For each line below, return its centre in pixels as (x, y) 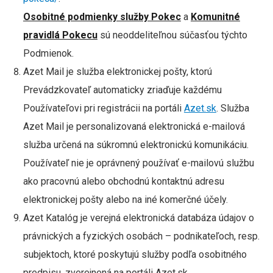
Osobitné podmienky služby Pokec (102, 17)
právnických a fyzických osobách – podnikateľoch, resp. (141, 236)
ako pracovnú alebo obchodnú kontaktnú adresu (123, 181)
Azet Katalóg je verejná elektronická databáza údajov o (138, 218)
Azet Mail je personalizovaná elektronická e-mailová (134, 126)
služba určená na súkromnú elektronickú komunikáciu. (136, 145)
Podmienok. (48, 53)
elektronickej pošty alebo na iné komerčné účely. (128, 200)
